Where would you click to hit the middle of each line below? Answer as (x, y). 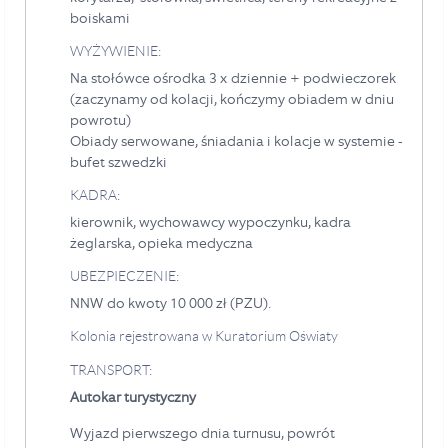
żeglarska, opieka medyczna (161, 242)
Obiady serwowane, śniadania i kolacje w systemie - (236, 140)
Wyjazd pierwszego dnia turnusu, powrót (202, 432)
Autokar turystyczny (134, 396)
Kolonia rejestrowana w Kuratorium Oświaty (204, 335)
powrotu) (100, 119)
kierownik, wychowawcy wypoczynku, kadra (210, 221)
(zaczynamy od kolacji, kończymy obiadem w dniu (232, 98)
